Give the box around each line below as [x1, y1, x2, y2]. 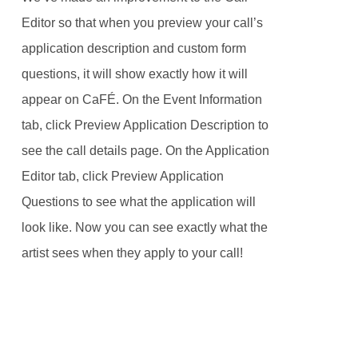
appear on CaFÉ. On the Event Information [21, 92, 262, 106]
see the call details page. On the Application [21, 143, 269, 157]
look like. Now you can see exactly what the [21, 220, 268, 234]
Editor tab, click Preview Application [21, 169, 224, 183]
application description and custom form [21, 41, 246, 55]
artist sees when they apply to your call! [21, 245, 243, 260]
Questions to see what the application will [21, 194, 256, 209]
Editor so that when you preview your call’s [21, 15, 263, 30]
